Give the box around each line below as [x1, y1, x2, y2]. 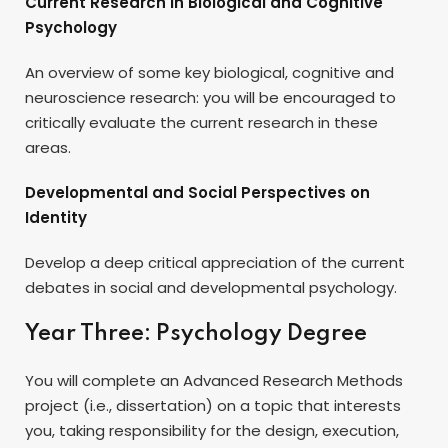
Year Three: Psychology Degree [25, 322, 367, 345]
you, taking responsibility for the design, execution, [25, 419, 399, 441]
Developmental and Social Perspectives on [25, 181, 370, 203]
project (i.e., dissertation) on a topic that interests [25, 394, 401, 416]
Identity [25, 206, 87, 228]
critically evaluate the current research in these [25, 111, 378, 133]
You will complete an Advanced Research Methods [25, 369, 403, 391]
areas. [25, 136, 71, 158]
